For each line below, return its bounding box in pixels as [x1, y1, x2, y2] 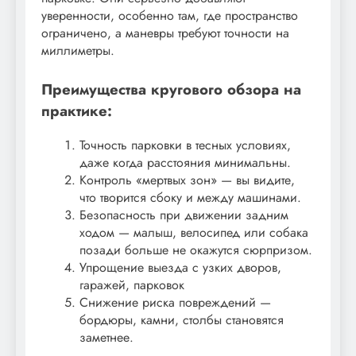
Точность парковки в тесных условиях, [79, 136, 291, 155]
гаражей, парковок [79, 276, 184, 295]
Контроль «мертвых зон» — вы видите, [79, 171, 295, 190]
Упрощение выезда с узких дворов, [79, 258, 281, 277]
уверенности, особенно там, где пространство [41, 6, 298, 25]
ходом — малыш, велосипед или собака [79, 223, 308, 242]
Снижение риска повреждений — [79, 293, 271, 312]
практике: [41, 100, 112, 122]
